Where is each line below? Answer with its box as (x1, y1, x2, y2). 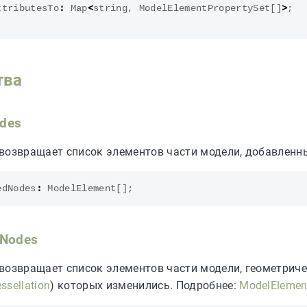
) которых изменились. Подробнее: (50, 279, 240, 293)
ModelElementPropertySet (138, 3, 271, 14)
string (93, 3, 127, 14)
